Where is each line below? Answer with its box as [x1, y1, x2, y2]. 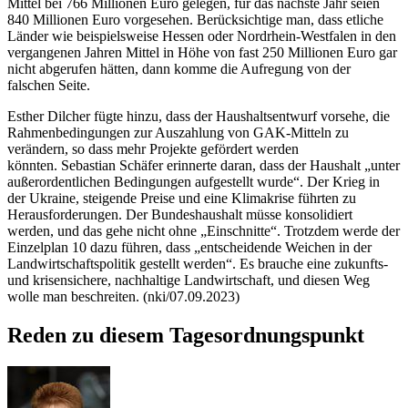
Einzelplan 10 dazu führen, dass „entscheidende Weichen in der [7, 239, 372, 255]
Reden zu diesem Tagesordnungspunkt [7, 322, 364, 347]
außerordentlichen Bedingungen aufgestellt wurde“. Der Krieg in [7, 173, 380, 189]
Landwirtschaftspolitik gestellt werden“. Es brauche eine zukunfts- [7, 255, 388, 271]
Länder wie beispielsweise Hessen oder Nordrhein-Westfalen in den [7, 27, 396, 44]
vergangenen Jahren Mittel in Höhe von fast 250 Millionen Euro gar [7, 44, 397, 60]
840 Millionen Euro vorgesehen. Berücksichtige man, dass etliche [7, 11, 383, 27]
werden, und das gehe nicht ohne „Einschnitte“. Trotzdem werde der [7, 222, 400, 239]
